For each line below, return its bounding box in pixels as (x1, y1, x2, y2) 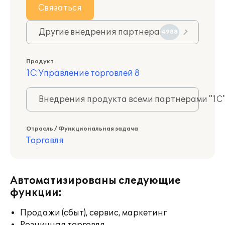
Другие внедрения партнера (39, 27, 160, 37)
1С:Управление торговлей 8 (26, 68, 140, 78)
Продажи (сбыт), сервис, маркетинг (20, 208, 167, 218)
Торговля (26, 136, 64, 146)
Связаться (38, 3, 82, 13)
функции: (10, 187, 62, 199)
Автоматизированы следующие (10, 175, 181, 187)
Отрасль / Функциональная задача (26, 126, 138, 132)
